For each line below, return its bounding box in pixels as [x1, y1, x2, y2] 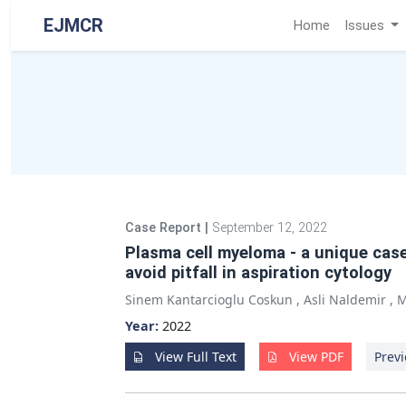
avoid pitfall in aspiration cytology [125, 263, 391, 282]
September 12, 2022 [212, 220, 327, 236]
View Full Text [151, 348, 237, 365]
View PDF [285, 348, 343, 365]
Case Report [125, 220, 205, 236]
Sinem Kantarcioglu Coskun [125, 291, 293, 308]
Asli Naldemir [304, 291, 386, 308]
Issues [343, 17, 388, 34]
